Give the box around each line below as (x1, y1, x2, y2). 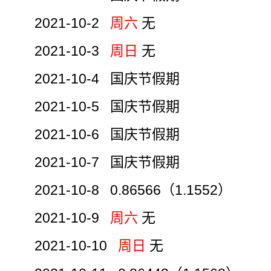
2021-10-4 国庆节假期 (34, 70, 180, 87)
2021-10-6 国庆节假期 (34, 126, 180, 142)
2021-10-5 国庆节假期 (34, 98, 180, 114)
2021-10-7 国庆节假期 (34, 154, 180, 170)
